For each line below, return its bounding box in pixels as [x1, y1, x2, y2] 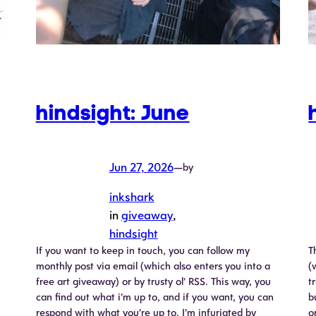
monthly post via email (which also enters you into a [35, 260, 270, 273]
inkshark [109, 190, 154, 205]
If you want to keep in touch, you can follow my [35, 244, 250, 257]
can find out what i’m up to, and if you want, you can [35, 291, 274, 304]
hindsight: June [35, 100, 190, 126]
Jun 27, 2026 [109, 159, 174, 174]
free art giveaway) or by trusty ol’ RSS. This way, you [35, 275, 271, 288]
